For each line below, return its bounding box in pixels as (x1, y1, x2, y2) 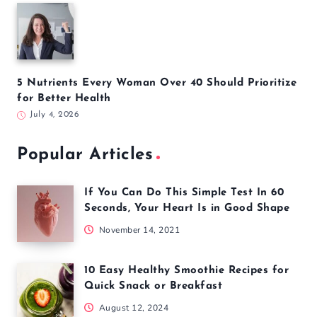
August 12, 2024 (96, 301, 168, 313)
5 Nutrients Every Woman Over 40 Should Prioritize (17, 77, 297, 88)
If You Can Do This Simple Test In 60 (84, 187, 284, 198)
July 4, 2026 (30, 110, 79, 119)
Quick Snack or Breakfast (84, 280, 222, 292)
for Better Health (17, 93, 111, 104)
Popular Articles (17, 146, 153, 163)
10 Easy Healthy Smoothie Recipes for (84, 265, 289, 276)
